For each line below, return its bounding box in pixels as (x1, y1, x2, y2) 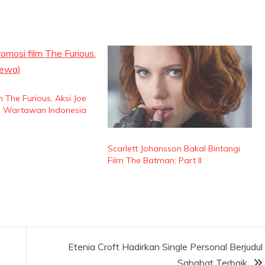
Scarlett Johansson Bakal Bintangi (108, 143, 241, 154)
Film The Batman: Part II (108, 155, 202, 166)
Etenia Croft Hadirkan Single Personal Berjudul (67, 241, 263, 253)
